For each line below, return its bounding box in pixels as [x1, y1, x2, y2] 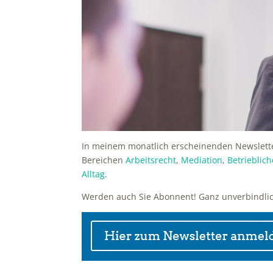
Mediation [181, 154, 223, 166]
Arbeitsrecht [126, 154, 177, 166]
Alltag [82, 168, 105, 180]
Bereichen [82, 154, 126, 166]
